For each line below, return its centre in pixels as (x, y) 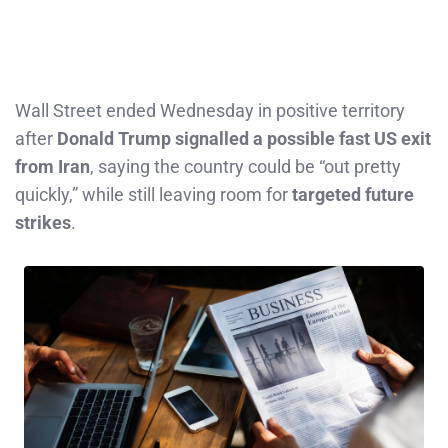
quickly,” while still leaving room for (153, 194)
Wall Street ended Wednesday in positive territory (210, 110)
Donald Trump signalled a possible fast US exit (244, 138)
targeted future (353, 194)
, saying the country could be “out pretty (245, 166)
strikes (43, 222)
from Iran (52, 166)
